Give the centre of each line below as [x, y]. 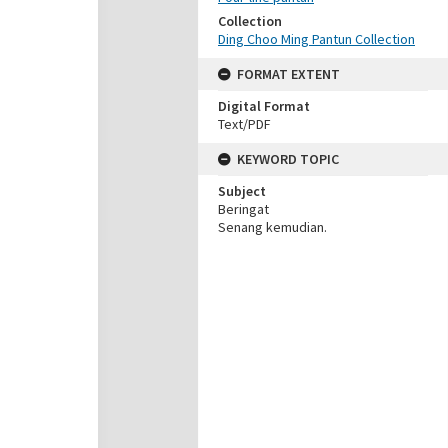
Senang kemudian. [272, 227]
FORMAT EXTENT [288, 74]
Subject [242, 191]
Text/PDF [244, 124]
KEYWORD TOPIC [288, 159]
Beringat [243, 209]
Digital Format [264, 106]
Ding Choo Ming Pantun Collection [316, 39]
